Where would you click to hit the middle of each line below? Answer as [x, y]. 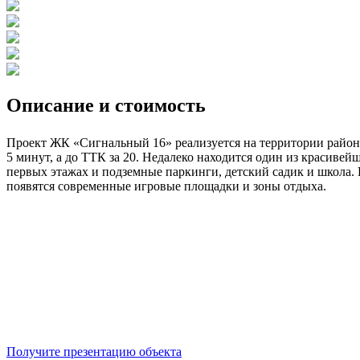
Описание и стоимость [106, 105]
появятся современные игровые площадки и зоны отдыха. [166, 186]
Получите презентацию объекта [94, 351]
